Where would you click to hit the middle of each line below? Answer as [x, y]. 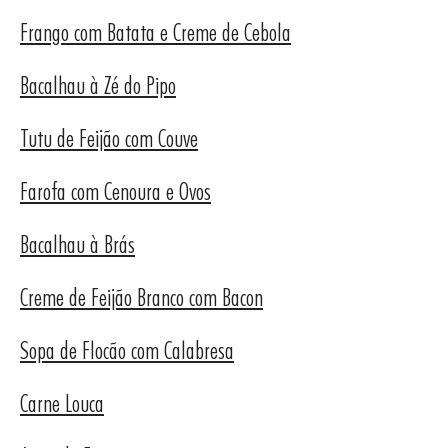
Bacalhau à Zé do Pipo [98, 85]
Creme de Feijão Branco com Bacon [141, 297]
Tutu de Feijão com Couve [109, 138]
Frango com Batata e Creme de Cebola [155, 32]
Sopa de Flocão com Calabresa [127, 350]
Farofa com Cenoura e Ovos [115, 191]
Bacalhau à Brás [77, 244]
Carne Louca [62, 403]
